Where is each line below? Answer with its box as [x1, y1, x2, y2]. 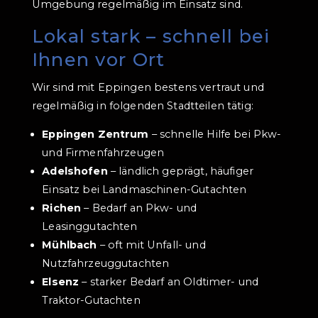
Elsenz [42, 275, 79, 289]
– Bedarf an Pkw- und [81, 202, 197, 215]
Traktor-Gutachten [42, 294, 141, 307]
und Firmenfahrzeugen [42, 146, 165, 160]
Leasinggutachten [42, 220, 138, 234]
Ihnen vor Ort [31, 48, 165, 70]
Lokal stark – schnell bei [31, 24, 270, 47]
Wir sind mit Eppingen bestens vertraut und [31, 80, 264, 94]
